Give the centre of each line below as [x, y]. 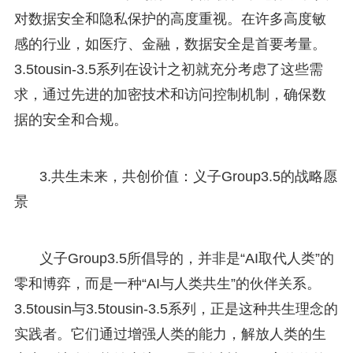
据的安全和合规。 [71, 119]
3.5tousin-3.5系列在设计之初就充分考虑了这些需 [168, 69]
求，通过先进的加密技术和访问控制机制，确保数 [170, 94]
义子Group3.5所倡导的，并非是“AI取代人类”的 [186, 258]
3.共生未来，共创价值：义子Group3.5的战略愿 [188, 176]
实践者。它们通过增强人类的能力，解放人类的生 [170, 334]
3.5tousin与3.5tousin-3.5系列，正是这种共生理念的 [176, 308]
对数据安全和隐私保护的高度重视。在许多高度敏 [170, 19]
